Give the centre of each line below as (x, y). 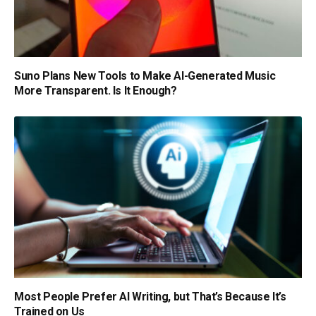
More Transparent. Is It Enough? (96, 90)
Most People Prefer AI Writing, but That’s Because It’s (150, 296)
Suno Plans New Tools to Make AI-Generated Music (145, 75)
